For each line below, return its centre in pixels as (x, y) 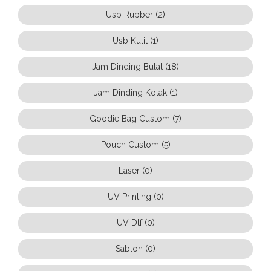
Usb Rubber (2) (135, 15)
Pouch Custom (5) (135, 145)
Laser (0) (135, 171)
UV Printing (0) (135, 197)
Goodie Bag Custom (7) (135, 119)
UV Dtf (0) (135, 223)
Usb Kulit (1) (135, 41)
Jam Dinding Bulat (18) (135, 67)
